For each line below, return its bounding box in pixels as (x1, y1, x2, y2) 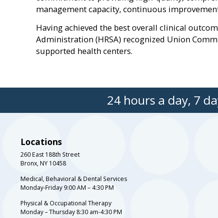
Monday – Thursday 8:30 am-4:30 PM (20, 208, 122, 217)
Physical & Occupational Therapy (20, 199, 111, 208)
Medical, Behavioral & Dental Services (20, 175, 127, 183)
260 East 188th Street (20, 150, 80, 159)
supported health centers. (36, 45, 132, 57)
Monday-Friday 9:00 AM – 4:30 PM (20, 183, 114, 192)
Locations (20, 136, 62, 148)
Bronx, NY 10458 (20, 159, 66, 168)
